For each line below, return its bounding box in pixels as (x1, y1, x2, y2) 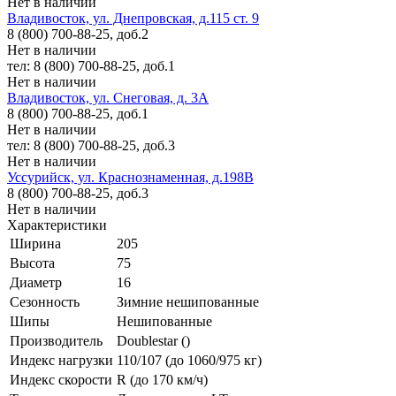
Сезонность (10, 293, 80, 309)
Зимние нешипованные (117, 293, 259, 309)
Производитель (10, 332, 103, 348)
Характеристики (7, 217, 107, 232)
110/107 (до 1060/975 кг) (117, 352, 262, 368)
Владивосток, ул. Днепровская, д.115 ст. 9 (7, 10, 259, 26)
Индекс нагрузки (10, 352, 113, 368)
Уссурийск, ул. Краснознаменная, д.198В (7, 169, 254, 185)
